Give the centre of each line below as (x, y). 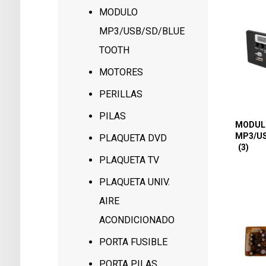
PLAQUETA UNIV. (135, 182)
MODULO (119, 12)
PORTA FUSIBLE (134, 242)
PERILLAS (121, 94)
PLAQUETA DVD (133, 138)
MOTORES (121, 72)
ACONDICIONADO (137, 220)
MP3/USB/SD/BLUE (142, 31)
